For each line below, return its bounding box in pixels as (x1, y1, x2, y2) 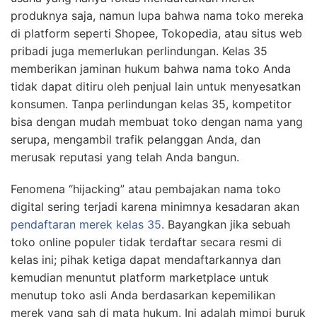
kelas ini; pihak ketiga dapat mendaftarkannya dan (11, 253, 281, 267)
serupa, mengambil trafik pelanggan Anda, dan (11, 132, 260, 147)
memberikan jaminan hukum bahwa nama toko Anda (11, 62, 291, 76)
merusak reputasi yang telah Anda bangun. (11, 150, 239, 165)
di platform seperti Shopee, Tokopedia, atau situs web (11, 26, 302, 41)
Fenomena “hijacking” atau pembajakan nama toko (11, 182, 281, 197)
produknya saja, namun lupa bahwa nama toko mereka (11, 8, 304, 23)
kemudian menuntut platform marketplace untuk (11, 270, 269, 285)
